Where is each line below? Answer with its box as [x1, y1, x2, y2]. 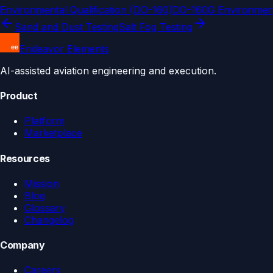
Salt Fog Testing [119, 20, 193, 33]
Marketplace [24, 127, 82, 140]
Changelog [24, 213, 74, 226]
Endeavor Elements [19, 42, 109, 55]
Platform [24, 115, 65, 127]
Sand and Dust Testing [15, 20, 119, 33]
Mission [24, 177, 59, 190]
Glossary [24, 201, 65, 214]
